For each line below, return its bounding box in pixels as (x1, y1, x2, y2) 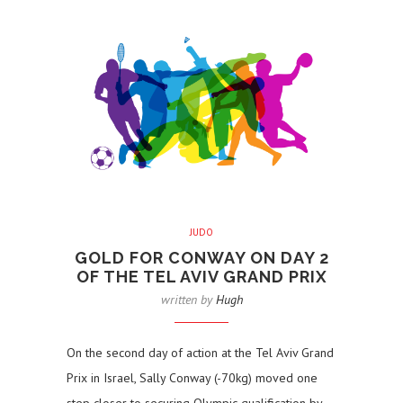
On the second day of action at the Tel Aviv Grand (67, 345, 334, 362)
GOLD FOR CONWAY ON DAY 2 (74, 248, 329, 268)
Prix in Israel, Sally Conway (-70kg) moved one (67, 370, 318, 387)
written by (160, 291, 216, 309)
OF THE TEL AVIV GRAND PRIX (76, 267, 327, 287)
